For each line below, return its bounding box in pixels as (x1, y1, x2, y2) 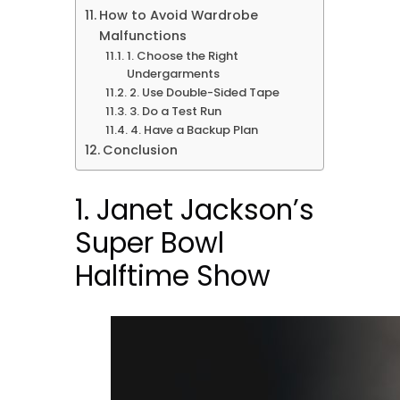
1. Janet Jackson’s (75, 190, 315, 230)
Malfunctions (99, 27, 187, 46)
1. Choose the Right (126, 47, 238, 65)
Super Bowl (75, 223, 225, 263)
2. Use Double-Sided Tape (129, 84, 279, 102)
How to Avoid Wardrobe (99, 6, 259, 25)
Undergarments (126, 65, 220, 83)
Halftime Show (75, 256, 271, 296)
